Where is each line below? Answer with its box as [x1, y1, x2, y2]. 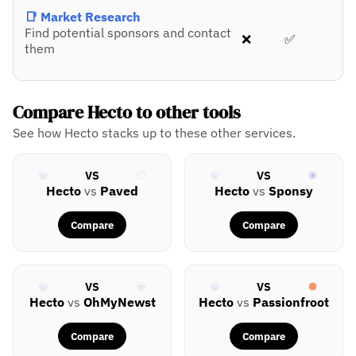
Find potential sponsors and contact [25, 25, 231, 41]
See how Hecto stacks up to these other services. [13, 125, 296, 141]
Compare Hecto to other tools [13, 100, 241, 126]
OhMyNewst [83, 294, 156, 311]
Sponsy [269, 183, 313, 199]
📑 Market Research [25, 9, 141, 25]
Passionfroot [253, 294, 329, 311]
